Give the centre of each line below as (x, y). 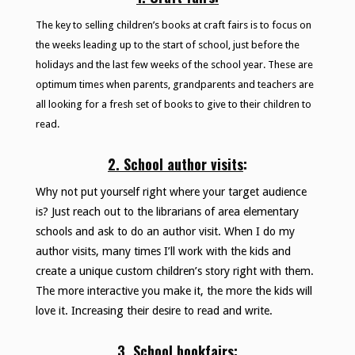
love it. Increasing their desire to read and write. (154, 311)
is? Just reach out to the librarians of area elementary (167, 212)
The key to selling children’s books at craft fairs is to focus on (173, 25)
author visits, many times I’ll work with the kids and (163, 252)
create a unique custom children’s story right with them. (174, 271)
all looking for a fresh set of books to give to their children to (173, 105)
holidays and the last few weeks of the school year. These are (174, 65)
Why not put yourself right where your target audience (171, 192)
